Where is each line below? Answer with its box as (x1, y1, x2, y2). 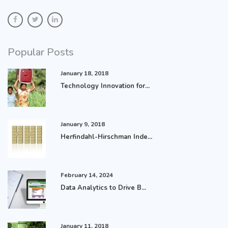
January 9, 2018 (61, 120, 105, 128)
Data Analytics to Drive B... (61, 183, 147, 192)
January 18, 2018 (61, 69, 109, 77)
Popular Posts (8, 45, 74, 59)
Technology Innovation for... (61, 81, 150, 91)
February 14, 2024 (61, 170, 113, 179)
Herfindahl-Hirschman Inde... (61, 132, 153, 141)
